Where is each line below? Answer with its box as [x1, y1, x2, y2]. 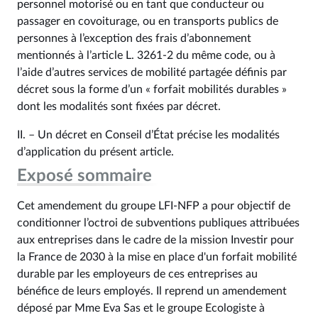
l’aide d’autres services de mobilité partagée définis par [17, 67, 287, 78]
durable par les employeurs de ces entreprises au [17, 268, 258, 280]
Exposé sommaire [17, 168, 152, 185]
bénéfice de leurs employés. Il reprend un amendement [17, 285, 287, 297]
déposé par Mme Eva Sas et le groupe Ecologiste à [17, 302, 265, 314]
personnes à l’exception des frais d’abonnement [17, 33, 251, 44]
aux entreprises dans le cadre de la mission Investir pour [17, 234, 294, 246]
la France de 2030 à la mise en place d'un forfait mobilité [17, 251, 297, 263]
